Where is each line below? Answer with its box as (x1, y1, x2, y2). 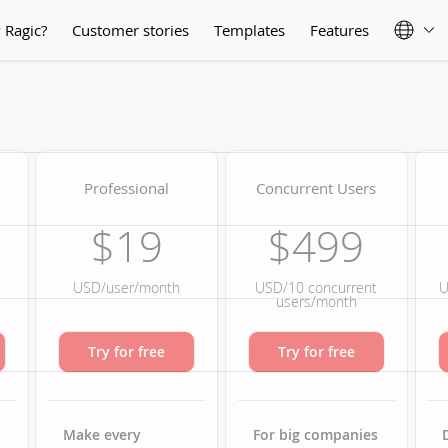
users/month (275, 292, 357, 311)
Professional (84, 178, 170, 198)
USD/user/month (73, 278, 181, 297)
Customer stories (72, 20, 189, 40)
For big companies (252, 425, 378, 444)
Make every (63, 425, 142, 444)
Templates (214, 20, 285, 40)
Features (310, 20, 369, 40)
